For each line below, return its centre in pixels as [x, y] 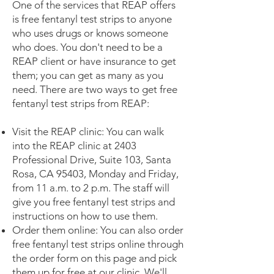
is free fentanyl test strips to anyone [92, 19]
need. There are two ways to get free [95, 89]
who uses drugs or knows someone [90, 33]
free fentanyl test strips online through [98, 244]
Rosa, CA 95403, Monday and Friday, [95, 174]
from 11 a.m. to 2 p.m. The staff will [91, 188]
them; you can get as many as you [88, 75]
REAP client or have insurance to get [94, 61]
